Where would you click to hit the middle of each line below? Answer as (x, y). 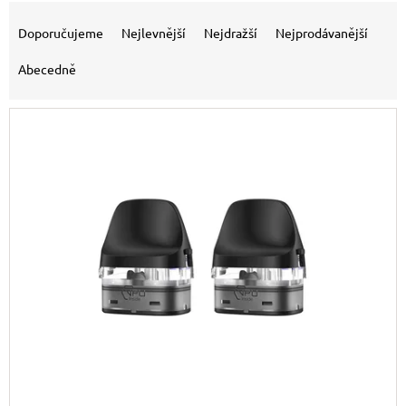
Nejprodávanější (322, 33)
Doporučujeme (61, 33)
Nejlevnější (154, 33)
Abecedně (47, 69)
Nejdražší (231, 33)
